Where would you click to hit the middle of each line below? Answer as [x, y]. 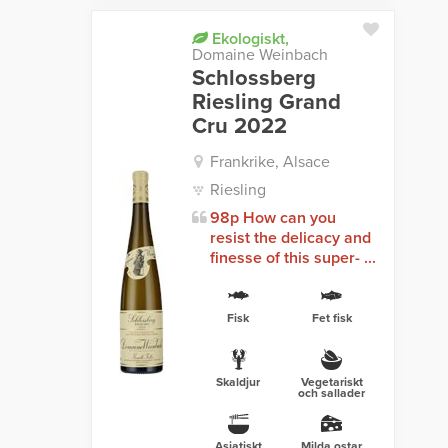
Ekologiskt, [248, 39]
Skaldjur [238, 382]
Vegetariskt [331, 382]
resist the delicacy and [290, 238]
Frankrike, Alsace [269, 162]
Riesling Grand [266, 102]
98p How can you [272, 218]
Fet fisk [331, 318]
